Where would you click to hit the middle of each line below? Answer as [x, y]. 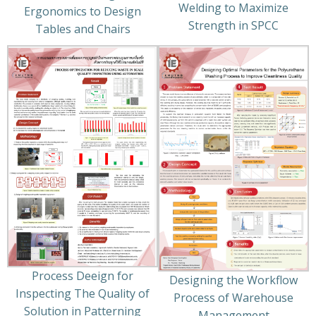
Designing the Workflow [233, 280]
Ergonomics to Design [83, 12]
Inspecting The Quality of [83, 293]
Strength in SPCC [233, 25]
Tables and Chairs [83, 29]
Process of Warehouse [233, 297]
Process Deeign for [83, 275]
